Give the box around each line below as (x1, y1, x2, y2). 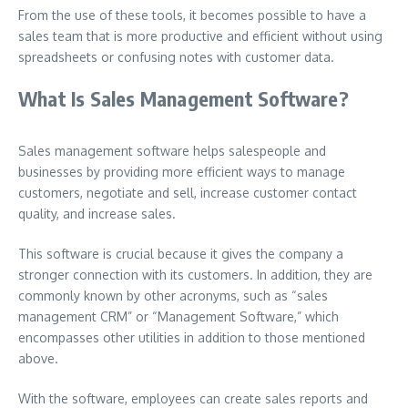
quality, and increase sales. (18, 206, 176, 221)
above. (18, 351, 58, 366)
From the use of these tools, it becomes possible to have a (18, 7, 366, 23)
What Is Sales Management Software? (18, 86, 349, 111)
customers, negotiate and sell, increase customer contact (18, 185, 357, 200)
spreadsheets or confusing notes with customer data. (18, 49, 334, 65)
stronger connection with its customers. (18, 267, 257, 282)
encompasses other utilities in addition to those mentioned (18, 330, 365, 345)
